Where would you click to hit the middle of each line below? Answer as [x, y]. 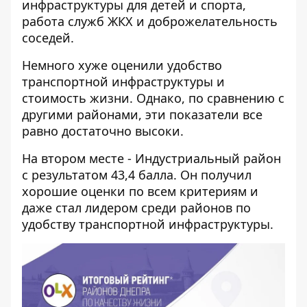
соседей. [48, 38]
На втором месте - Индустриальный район [151, 158]
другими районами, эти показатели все [142, 114]
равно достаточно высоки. [103, 131]
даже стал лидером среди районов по [136, 208]
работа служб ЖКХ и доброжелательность [150, 21]
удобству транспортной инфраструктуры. [148, 224]
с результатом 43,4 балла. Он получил [137, 175]
